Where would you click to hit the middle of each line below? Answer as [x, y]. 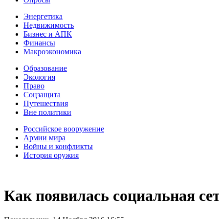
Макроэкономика [52, 52]
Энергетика [43, 16]
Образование [45, 68]
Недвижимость [49, 25]
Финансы [39, 43]
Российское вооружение [64, 129]
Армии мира [44, 138]
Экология [39, 77]
